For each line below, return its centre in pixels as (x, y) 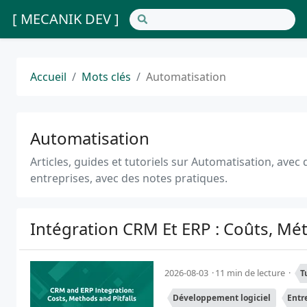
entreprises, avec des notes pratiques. (129, 178)
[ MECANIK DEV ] (66, 19)
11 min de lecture (251, 273)
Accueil (48, 77)
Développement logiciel (222, 298)
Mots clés (106, 77)
